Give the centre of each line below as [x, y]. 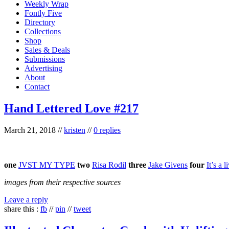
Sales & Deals [47, 50]
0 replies [107, 130]
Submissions [45, 59]
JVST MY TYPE [47, 165]
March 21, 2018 [30, 130]
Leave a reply [26, 199]
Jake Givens [168, 165]
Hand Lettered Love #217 [71, 108]
